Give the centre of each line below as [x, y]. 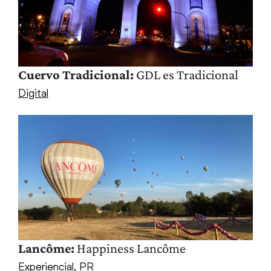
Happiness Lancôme [130, 248]
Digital [33, 92]
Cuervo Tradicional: [76, 74]
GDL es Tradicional [186, 74]
